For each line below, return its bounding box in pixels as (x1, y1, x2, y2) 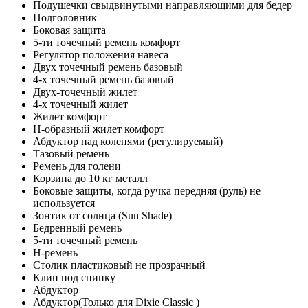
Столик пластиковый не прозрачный (33, 259, 206, 272)
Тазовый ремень (33, 148, 109, 160)
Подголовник (33, 12, 97, 24)
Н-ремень (33, 247, 78, 259)
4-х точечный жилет (33, 98, 128, 111)
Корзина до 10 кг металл (33, 173, 148, 185)
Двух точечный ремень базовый (33, 61, 183, 74)
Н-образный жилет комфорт (33, 123, 164, 135)
